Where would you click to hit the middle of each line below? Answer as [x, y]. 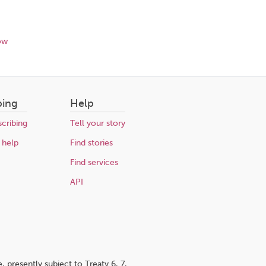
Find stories [91, 143]
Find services [94, 162]
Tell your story [97, 123]
